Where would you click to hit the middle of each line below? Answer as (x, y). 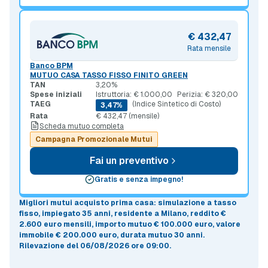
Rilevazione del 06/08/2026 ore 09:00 (94, 246)
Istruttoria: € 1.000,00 (134, 95)
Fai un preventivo (129, 161)
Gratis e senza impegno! (139, 180)
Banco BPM (51, 66)
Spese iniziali (56, 95)
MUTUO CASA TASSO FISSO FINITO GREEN (109, 76)
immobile (37, 235)
